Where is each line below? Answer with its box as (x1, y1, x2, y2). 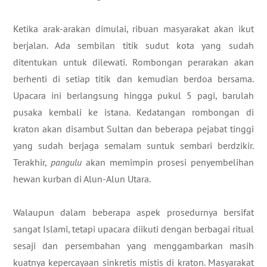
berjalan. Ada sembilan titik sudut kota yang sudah (13, 39, 254, 51)
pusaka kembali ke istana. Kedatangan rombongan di (13, 106, 254, 118)
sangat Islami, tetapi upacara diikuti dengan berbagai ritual (13, 223, 254, 235)
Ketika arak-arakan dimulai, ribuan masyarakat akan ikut (13, 23, 254, 35)
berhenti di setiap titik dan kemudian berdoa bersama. (13, 73, 254, 85)
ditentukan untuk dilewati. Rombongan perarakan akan (13, 56, 254, 68)
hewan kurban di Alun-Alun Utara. (13, 173, 151, 185)
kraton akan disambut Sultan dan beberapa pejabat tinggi (13, 123, 254, 135)
